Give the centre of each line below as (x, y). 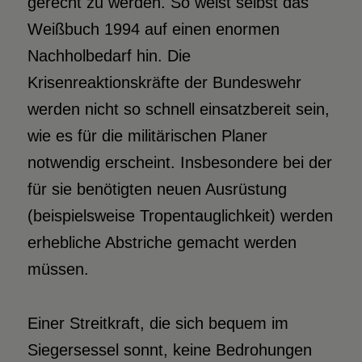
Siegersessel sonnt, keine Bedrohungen (169, 350)
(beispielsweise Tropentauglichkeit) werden (180, 216)
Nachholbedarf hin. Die (109, 56)
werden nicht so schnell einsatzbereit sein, (178, 109)
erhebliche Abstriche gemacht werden (162, 243)
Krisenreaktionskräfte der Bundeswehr (164, 83)
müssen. (58, 269)
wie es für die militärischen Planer (147, 136)
